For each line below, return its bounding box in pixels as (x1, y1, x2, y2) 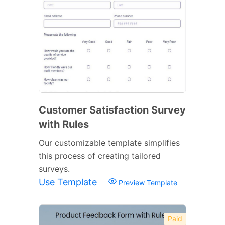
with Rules (39, 118, 89, 130)
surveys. (39, 163, 70, 174)
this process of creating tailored (39, 150, 161, 161)
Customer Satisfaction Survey (39, 103, 186, 116)
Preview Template (117, 178, 177, 187)
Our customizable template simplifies (39, 137, 180, 148)
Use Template (39, 176, 99, 187)
